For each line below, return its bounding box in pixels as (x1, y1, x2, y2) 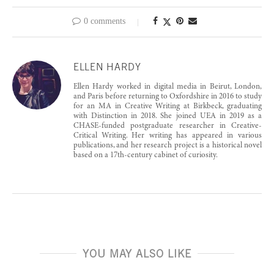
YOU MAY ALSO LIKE (83, 246, 191, 260)
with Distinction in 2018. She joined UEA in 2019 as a (73, 112, 262, 120)
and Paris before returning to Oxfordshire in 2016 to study (73, 92, 262, 101)
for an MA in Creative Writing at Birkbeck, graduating (73, 102, 262, 111)
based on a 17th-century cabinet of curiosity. (73, 151, 218, 160)
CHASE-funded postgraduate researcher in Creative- (73, 122, 262, 130)
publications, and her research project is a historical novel (73, 141, 262, 150)
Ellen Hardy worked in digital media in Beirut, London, (73, 83, 262, 91)
